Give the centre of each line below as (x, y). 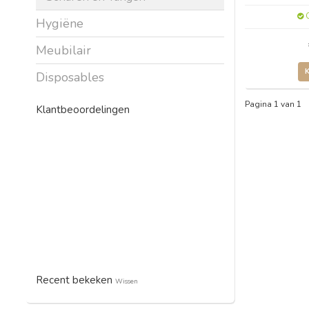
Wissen (127, 281)
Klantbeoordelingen (83, 109)
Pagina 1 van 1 (273, 104)
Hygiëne (60, 23)
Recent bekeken (76, 280)
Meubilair (63, 50)
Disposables (70, 77)
